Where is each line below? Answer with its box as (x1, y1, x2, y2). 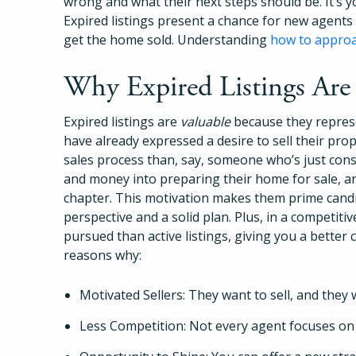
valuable (180, 112, 230, 130)
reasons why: (64, 246, 141, 264)
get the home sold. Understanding (64, 30, 270, 48)
